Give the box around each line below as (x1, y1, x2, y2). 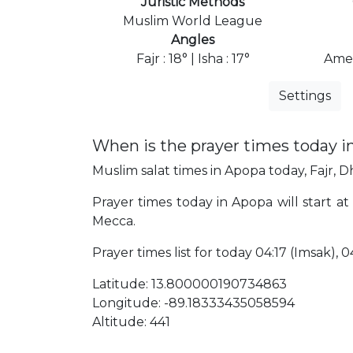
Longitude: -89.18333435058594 (92, 295, 295, 310)
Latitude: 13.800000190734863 (92, 276, 287, 292)
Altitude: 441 (92, 314, 170, 329)
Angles (171, 32, 214, 47)
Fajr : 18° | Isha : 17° (136, 50, 250, 66)
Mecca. (92, 213, 136, 229)
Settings (279, 87, 331, 103)
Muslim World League (123, 13, 262, 28)
